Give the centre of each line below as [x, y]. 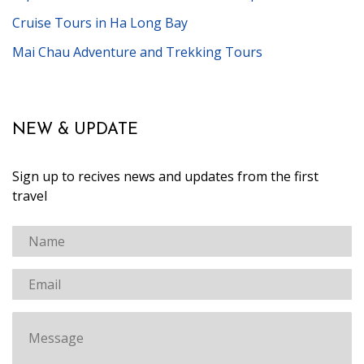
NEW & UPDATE [75, 130]
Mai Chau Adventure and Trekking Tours [137, 52]
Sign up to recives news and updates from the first [165, 177]
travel [30, 196]
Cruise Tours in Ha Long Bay [100, 23]
